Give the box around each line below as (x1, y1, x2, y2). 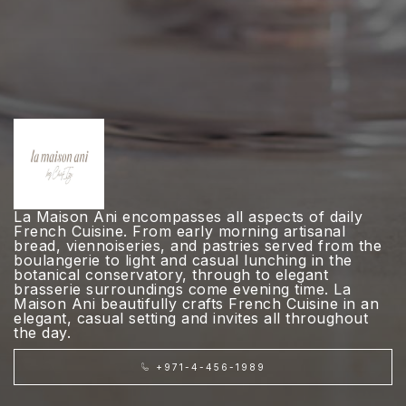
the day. (14, 324, 71, 342)
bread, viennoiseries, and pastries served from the (14, 237, 382, 255)
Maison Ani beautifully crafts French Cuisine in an (14, 295, 379, 313)
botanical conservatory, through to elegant (14, 266, 328, 284)
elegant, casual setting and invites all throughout (14, 309, 368, 327)
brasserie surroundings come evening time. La (14, 280, 351, 298)
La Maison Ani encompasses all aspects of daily (14, 208, 362, 226)
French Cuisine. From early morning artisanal (14, 222, 345, 240)
